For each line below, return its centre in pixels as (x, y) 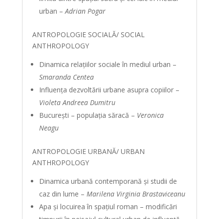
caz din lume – (63, 194)
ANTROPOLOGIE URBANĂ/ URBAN (88, 151)
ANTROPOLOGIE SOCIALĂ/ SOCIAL (88, 34)
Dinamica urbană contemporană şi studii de (108, 181)
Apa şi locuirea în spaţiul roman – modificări (108, 207)
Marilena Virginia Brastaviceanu (136, 194)
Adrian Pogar (85, 11)
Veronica (150, 115)
